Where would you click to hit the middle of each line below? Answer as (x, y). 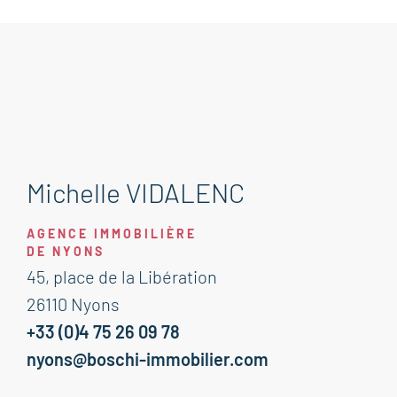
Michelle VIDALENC (136, 192)
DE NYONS (66, 251)
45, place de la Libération (122, 276)
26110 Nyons (73, 304)
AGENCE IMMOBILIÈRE (112, 234)
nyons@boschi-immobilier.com (148, 359)
